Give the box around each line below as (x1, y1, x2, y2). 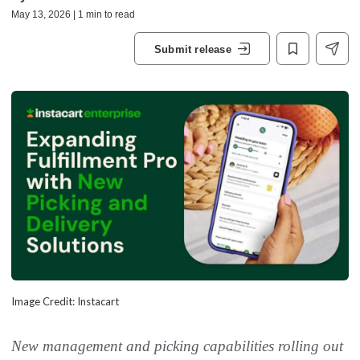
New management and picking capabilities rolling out (11, 337, 343, 355)
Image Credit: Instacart (11, 295, 119, 309)
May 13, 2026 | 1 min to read (11, 9, 135, 20)
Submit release (154, 43, 231, 55)
